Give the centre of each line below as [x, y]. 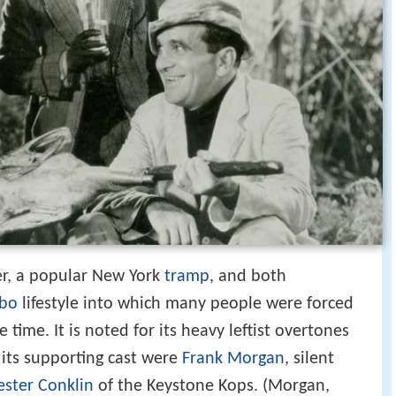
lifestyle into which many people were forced [186, 304]
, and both [248, 276]
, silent [309, 358]
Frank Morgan [233, 358]
